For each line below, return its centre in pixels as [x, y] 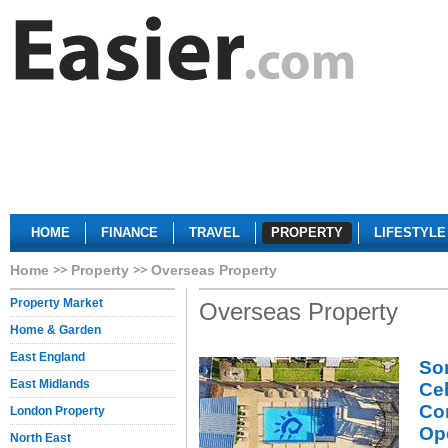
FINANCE [129, 232]
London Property [57, 411]
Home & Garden [55, 330]
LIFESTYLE [410, 232]
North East [40, 438]
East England [47, 357]
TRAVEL [214, 232]
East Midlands [50, 384]
